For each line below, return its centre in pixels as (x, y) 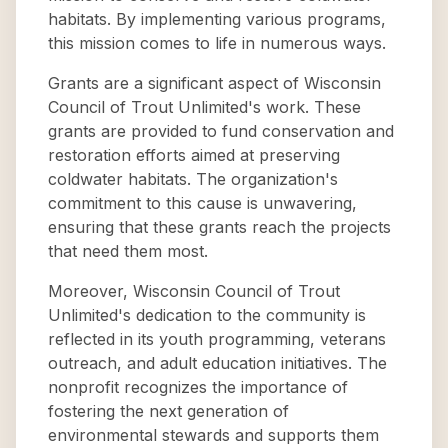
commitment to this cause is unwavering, (202, 203)
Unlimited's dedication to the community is (207, 315)
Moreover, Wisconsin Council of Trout (194, 291)
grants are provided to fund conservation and (221, 131)
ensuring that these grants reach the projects (219, 227)
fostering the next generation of (168, 411)
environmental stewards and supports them (213, 435)
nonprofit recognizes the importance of (198, 387)
